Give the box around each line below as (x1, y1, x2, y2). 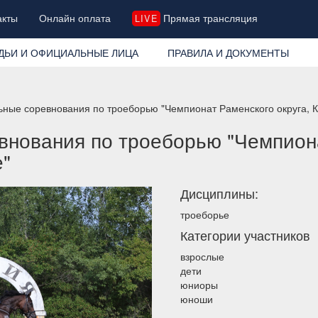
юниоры (180, 277, 218, 292)
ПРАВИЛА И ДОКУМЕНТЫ (167, 45, 289, 60)
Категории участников (180, 225, 310, 244)
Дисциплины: (180, 183, 258, 202)
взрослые (180, 248, 224, 263)
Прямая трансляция (160, 11, 258, 25)
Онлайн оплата (39, 11, 111, 25)
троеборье (180, 207, 229, 221)
